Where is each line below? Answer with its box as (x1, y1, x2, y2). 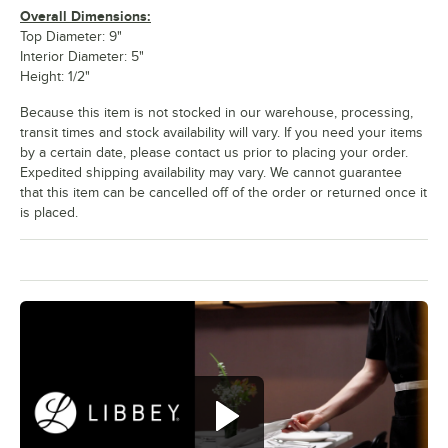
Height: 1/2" (20, 68, 90, 84)
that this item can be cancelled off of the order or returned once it (20, 184, 427, 200)
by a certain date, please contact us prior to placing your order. (20, 144, 408, 160)
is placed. (20, 204, 78, 220)
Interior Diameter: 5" (20, 48, 144, 64)
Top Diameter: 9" (20, 28, 122, 44)
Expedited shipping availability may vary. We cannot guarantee (20, 164, 402, 180)
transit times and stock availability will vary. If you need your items (20, 124, 423, 140)
